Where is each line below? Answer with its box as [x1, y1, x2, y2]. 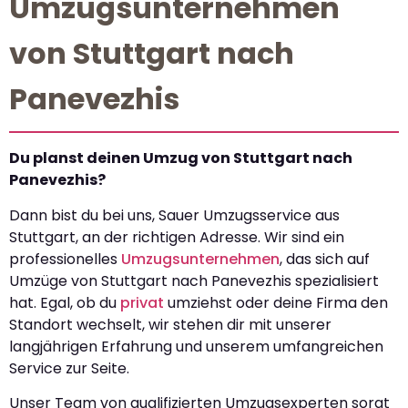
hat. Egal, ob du [9, 291, 120, 313]
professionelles [9, 248, 121, 270]
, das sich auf [280, 248, 370, 270]
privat [120, 291, 164, 313]
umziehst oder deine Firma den [164, 291, 388, 313]
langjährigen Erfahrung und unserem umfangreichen [9, 335, 383, 357]
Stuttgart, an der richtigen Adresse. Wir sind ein [9, 226, 344, 248]
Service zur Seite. [9, 357, 129, 379]
